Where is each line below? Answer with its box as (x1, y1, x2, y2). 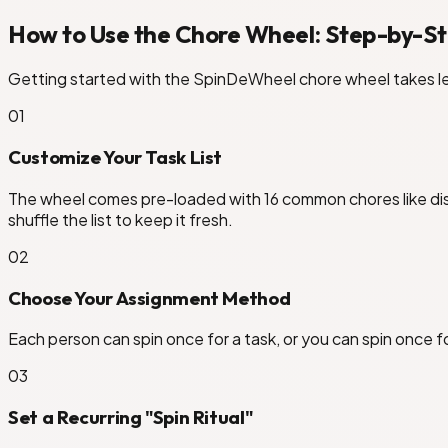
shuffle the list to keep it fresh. (8, 208, 233, 230)
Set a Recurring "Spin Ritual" (8, 405, 254, 429)
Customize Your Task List (8, 145, 223, 170)
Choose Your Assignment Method (8, 285, 291, 310)
